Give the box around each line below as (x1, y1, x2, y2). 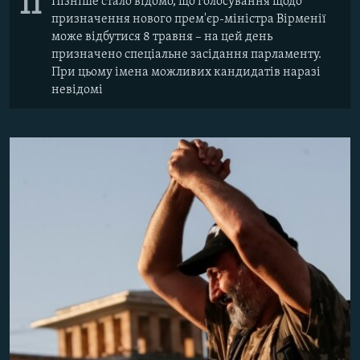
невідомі (51, 83, 103, 96)
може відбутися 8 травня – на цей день (51, 30, 272, 43)
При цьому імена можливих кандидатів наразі (51, 65, 321, 79)
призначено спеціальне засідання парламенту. (51, 47, 321, 61)
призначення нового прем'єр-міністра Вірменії (51, 12, 326, 26)
